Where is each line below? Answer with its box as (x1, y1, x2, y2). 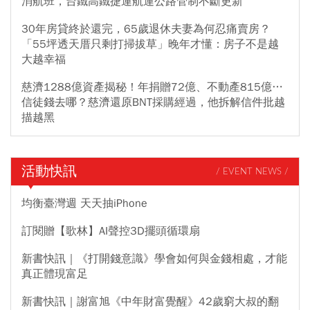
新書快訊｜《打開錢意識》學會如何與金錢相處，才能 (21, 252, 287, 266)
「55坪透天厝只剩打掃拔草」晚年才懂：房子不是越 (21, 37, 279, 52)
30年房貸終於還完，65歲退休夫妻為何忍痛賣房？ (21, 22, 271, 37)
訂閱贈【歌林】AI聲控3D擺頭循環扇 (21, 224, 200, 239)
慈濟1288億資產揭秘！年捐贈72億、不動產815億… (21, 80, 283, 95)
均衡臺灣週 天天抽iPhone (21, 197, 147, 211)
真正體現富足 (21, 267, 88, 282)
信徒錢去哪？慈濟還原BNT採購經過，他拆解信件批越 (21, 95, 285, 110)
